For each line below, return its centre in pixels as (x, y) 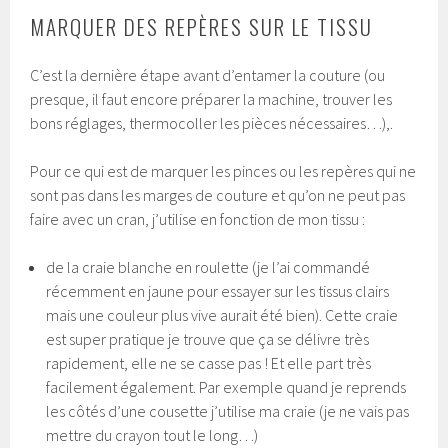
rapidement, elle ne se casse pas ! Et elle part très (209, 362)
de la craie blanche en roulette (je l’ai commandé (208, 266)
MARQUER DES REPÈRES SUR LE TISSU (202, 26)
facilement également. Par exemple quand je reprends (226, 386)
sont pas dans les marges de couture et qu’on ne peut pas (218, 194)
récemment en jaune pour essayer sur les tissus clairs (218, 290)
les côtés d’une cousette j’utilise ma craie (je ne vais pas (228, 410)
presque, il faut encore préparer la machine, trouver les (211, 98)
